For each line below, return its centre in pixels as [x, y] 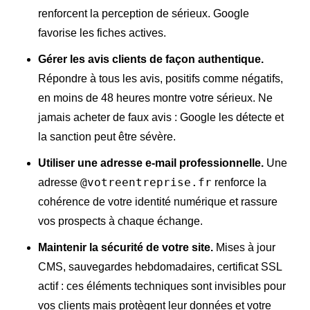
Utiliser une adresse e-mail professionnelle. [151, 163]
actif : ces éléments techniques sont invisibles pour [162, 286]
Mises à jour [244, 248]
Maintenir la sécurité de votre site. [126, 248]
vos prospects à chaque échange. [120, 221]
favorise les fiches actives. [102, 33]
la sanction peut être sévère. [107, 137]
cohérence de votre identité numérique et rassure [158, 202]
